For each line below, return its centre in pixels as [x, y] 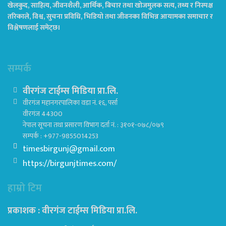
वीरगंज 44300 [43, 114]
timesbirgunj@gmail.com [69, 149]
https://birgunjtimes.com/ [70, 163]
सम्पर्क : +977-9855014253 [61, 136]
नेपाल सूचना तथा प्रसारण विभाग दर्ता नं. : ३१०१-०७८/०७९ [93, 125]
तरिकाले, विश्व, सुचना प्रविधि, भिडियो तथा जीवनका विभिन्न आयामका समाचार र [110, 16]
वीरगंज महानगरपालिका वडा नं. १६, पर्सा [70, 102]
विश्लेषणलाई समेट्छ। [34, 27]
